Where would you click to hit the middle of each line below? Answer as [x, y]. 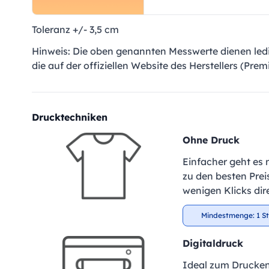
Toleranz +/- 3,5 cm [75, 30]
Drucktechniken [70, 117]
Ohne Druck [211, 140]
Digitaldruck [213, 243]
